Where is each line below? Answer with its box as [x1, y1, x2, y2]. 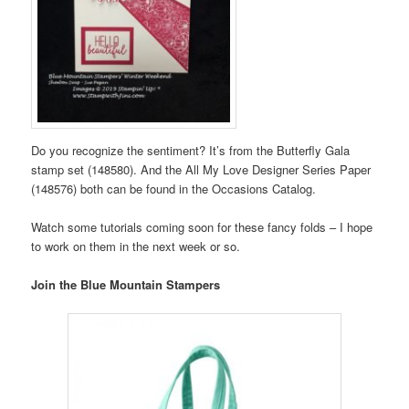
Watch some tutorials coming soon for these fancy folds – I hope [31, 217, 373, 236]
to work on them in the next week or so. [31, 236, 241, 255]
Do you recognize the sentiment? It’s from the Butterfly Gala [31, 141, 351, 159]
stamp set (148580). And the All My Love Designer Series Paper [31, 160, 372, 178]
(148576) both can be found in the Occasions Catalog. [31, 179, 317, 197]
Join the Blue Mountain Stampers [31, 275, 221, 293]
